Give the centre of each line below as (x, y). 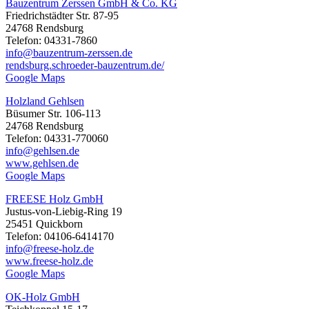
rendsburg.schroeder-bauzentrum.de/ (85, 65)
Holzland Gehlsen (45, 101)
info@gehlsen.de (42, 150)
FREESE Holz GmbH (54, 199)
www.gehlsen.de (42, 163)
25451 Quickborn (44, 223)
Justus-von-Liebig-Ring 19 (64, 211)
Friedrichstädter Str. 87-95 (62, 15)
